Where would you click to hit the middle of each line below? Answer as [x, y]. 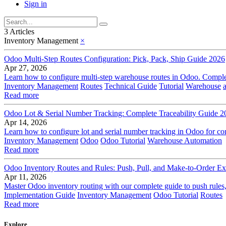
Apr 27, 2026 [25, 68]
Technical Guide [131, 86]
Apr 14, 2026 [25, 123]
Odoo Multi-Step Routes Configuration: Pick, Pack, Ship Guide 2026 [115, 59]
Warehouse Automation [185, 141]
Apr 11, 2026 [25, 177]
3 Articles [19, 32]
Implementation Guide [40, 195]
